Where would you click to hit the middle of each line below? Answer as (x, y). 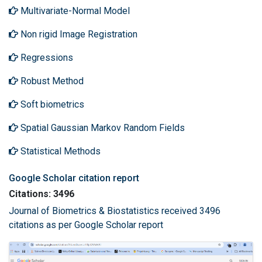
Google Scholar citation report (74, 178)
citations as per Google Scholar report (86, 225)
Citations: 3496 (42, 194)
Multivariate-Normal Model (74, 11)
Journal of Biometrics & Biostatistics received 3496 (115, 211)
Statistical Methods (59, 151)
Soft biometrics (51, 104)
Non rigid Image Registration (78, 34)
